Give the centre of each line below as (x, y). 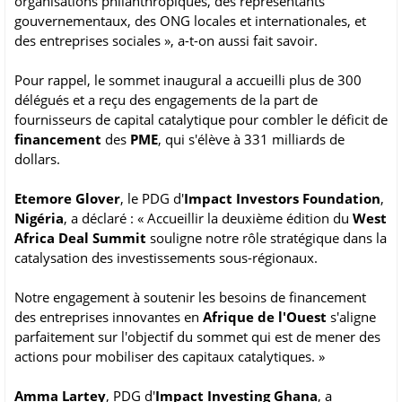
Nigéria (39, 218)
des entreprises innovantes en (109, 317)
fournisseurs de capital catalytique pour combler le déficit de (201, 120)
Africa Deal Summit (80, 238)
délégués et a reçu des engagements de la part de (166, 100)
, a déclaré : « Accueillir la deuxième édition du (208, 218)
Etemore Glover (67, 199)
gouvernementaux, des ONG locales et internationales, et (190, 21)
